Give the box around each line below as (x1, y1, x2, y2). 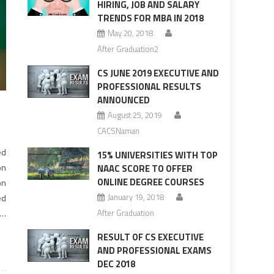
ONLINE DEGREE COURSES (97, 175, 204, 189)
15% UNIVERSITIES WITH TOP (97, 148, 218, 162)
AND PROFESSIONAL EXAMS (97, 243, 212, 257)
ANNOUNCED (97, 93, 150, 107)
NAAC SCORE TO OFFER (97, 161, 193, 176)
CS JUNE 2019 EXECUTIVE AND (97, 66, 219, 80)
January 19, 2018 (107, 191, 164, 203)
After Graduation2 (97, 43, 158, 55)
